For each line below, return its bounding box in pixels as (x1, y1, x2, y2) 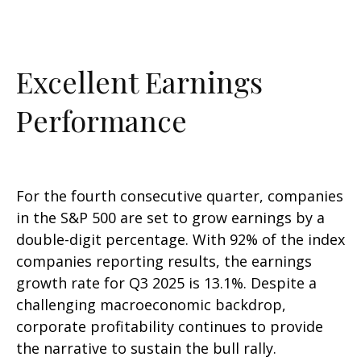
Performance (16, 101, 187, 140)
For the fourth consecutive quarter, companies (16, 186, 343, 206)
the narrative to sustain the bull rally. (16, 338, 276, 359)
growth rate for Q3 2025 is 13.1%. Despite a (16, 273, 317, 293)
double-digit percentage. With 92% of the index (16, 230, 345, 250)
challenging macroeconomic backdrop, (16, 295, 286, 315)
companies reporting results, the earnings (16, 251, 312, 272)
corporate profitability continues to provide (16, 317, 323, 337)
